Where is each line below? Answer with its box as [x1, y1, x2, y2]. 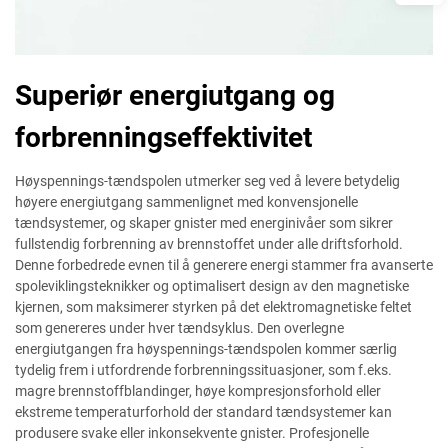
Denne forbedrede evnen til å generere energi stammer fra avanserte [15, 257, 433, 273]
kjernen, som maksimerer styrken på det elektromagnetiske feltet [15, 299, 412, 315]
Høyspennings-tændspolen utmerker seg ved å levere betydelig [15, 173, 400, 189]
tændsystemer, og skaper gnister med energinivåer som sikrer [15, 215, 393, 231]
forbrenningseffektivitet [15, 121, 312, 154]
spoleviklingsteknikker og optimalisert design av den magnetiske [15, 278, 409, 294]
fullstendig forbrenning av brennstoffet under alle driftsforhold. [15, 236, 403, 252]
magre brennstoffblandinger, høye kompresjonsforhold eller [15, 383, 381, 399]
